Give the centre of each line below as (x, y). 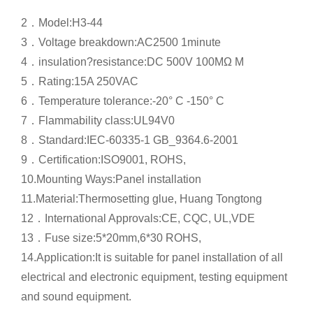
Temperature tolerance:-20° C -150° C (133, 101)
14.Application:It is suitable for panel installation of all (152, 257)
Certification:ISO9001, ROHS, (112, 160)
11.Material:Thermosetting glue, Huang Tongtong (141, 199)
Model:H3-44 (71, 23)
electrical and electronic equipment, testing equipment (154, 277)
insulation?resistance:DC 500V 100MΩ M (141, 62)
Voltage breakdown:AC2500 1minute (130, 42)
